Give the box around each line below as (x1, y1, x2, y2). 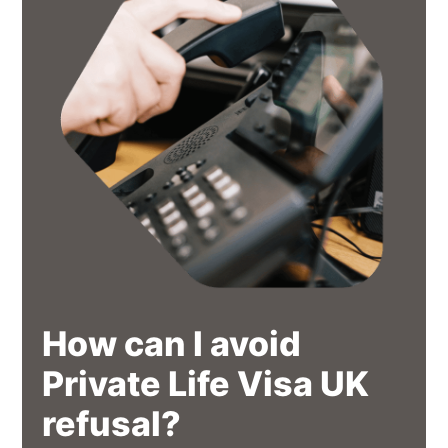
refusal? (42, 402, 182, 444)
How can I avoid (42, 322, 302, 364)
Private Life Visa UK (42, 362, 370, 404)
